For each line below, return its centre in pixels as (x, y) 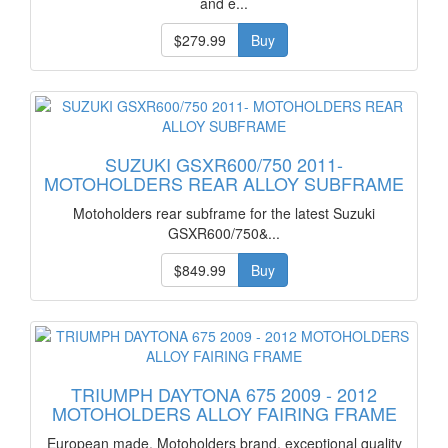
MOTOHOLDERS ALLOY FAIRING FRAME (224, 413)
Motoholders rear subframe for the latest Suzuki (224, 213)
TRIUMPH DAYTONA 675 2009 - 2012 (224, 394)
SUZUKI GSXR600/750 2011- (224, 164)
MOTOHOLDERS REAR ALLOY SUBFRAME (224, 183)
